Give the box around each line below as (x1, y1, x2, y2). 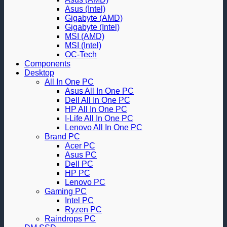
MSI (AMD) (65, 32, 104, 41)
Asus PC (65, 150, 97, 159)
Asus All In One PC (65, 87, 134, 95)
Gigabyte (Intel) (65, 23, 120, 31)
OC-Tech (65, 50, 97, 59)
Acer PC (65, 141, 95, 150)
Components (24, 59, 70, 68)
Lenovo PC (65, 178, 105, 186)
